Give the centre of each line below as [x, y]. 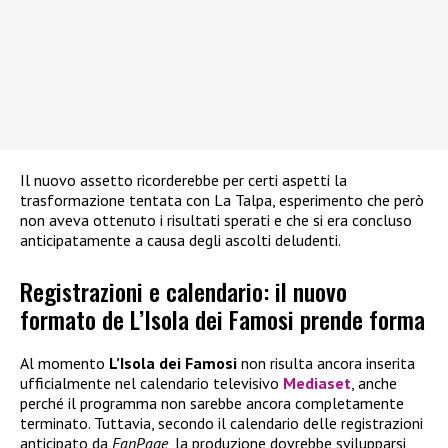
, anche [374, 382]
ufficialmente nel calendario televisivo [151, 382]
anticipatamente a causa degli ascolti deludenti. [180, 240]
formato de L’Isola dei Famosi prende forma [222, 318]
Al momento [64, 362]
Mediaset [317, 382]
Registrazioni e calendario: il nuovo [183, 290]
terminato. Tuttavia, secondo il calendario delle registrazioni [221, 422]
